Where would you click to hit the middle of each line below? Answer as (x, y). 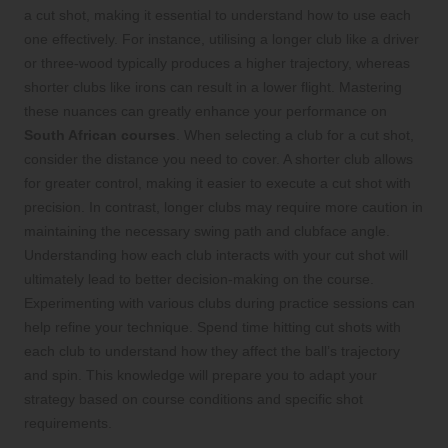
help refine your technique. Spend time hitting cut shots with (212, 327)
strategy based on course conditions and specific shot (193, 399)
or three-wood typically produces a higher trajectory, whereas (217, 63)
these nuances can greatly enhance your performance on (205, 111)
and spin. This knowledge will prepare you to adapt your (200, 375)
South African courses (100, 135)
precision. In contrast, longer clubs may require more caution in (223, 207)
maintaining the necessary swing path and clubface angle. (207, 231)
